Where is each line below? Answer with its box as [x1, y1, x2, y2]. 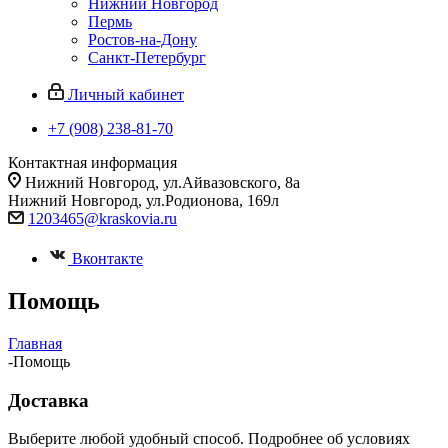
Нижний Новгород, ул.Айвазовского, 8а [25, 174, 300, 191]
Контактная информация [8, 154, 177, 171]
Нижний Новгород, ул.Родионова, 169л [8, 192, 279, 209]
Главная [8, 334, 62, 352]
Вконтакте [72, 250, 143, 267]
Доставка [8, 389, 89, 411]
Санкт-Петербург [88, 49, 206, 66]
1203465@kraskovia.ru [28, 210, 177, 227]
